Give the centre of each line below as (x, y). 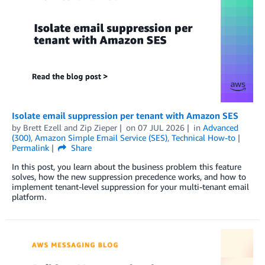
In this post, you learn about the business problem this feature (127, 166)
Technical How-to (203, 137)
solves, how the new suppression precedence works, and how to (129, 176)
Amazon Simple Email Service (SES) (101, 137)
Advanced (220, 127)
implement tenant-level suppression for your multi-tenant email (130, 186)
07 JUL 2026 (161, 127)
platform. (29, 196)
